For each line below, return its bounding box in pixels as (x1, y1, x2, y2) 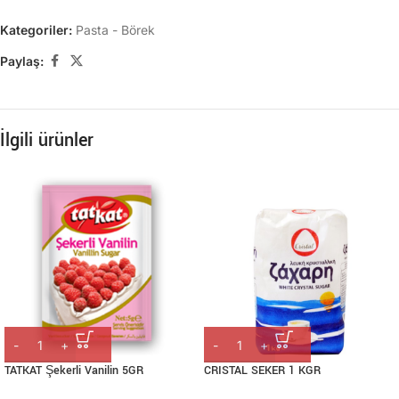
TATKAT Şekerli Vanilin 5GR (4, 362, 143, 379)
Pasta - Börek (76, 22, 155, 37)
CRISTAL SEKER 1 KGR (204, 362, 321, 379)
